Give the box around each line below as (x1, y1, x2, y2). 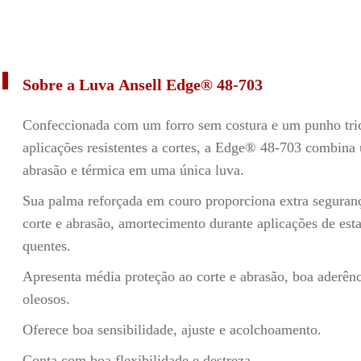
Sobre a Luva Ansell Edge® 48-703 (22, 76, 263, 93)
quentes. (22, 238, 71, 254)
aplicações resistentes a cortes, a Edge (22, 139, 245, 156)
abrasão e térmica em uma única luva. (22, 162, 244, 178)
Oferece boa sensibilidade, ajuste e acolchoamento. (22, 322, 322, 338)
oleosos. (22, 291, 70, 307)
